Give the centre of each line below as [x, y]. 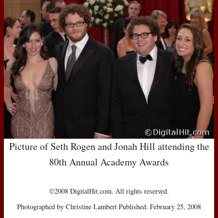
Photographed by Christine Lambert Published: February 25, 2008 [109, 206]
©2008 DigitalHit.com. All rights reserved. [109, 191]
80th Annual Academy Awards [109, 162]
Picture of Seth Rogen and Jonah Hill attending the [109, 146]
